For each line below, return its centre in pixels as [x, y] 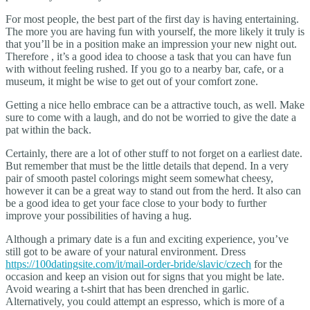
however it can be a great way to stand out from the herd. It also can [153, 190]
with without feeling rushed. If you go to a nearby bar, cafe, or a [145, 69]
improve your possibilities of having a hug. [99, 215]
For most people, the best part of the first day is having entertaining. [152, 19]
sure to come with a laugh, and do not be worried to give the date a [151, 117]
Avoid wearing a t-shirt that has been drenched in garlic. [127, 289]
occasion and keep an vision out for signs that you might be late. [145, 276]
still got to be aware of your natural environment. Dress [126, 251]
